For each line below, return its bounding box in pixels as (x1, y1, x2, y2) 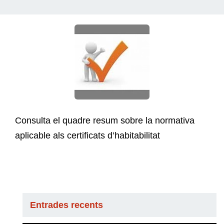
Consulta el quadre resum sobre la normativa (15, 115, 194, 126)
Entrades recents (30, 200, 103, 210)
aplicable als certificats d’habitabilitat (15, 130, 160, 141)
